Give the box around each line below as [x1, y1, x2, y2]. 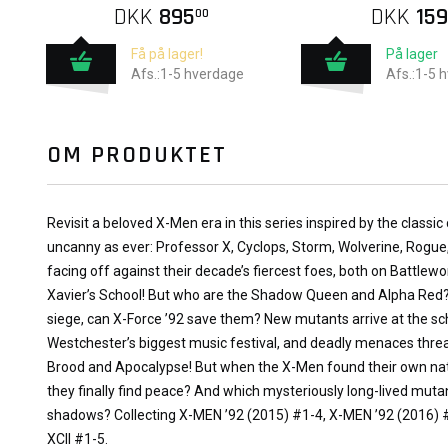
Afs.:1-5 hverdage [131, 66, 245, 82]
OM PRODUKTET [47, 140, 227, 170]
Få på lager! [131, 46, 204, 62]
